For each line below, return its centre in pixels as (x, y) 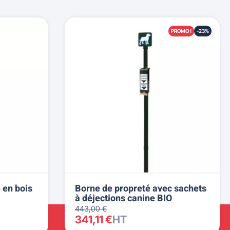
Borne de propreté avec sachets (141, 189)
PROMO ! (181, 31)
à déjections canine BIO (123, 198)
